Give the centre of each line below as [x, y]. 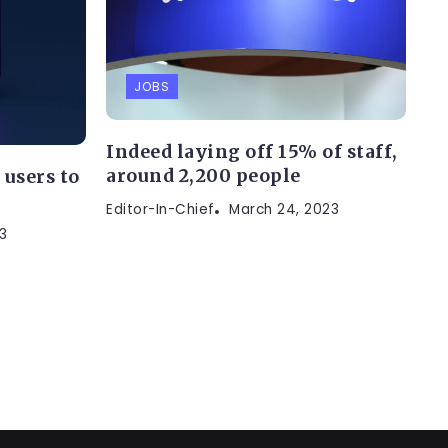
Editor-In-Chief [160, 209]
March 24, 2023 [284, 209]
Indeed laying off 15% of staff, [252, 151]
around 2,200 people [203, 175]
